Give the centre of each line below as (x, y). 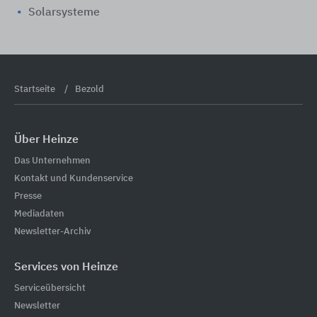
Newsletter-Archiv (53, 231)
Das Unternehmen (52, 161)
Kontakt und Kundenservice (74, 178)
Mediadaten (39, 214)
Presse (28, 196)
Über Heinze (46, 140)
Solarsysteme (64, 13)
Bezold (90, 90)
